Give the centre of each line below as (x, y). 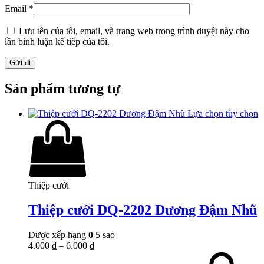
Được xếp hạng (58, 235)
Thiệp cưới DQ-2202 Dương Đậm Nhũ (143, 210)
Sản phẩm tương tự (62, 88)
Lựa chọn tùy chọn (223, 113)
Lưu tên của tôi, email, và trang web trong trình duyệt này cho (134, 31)
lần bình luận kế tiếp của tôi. (57, 41)
